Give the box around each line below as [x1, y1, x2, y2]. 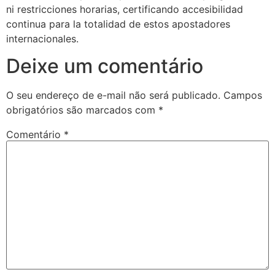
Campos [223, 89, 262, 102]
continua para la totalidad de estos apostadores [6, 17, 230, 30]
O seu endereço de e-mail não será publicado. [6, 89, 220, 102]
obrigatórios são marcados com [6, 104, 158, 117]
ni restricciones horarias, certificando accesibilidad [6, 2, 243, 15]
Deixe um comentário [6, 54, 203, 79]
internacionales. [6, 32, 79, 45]
